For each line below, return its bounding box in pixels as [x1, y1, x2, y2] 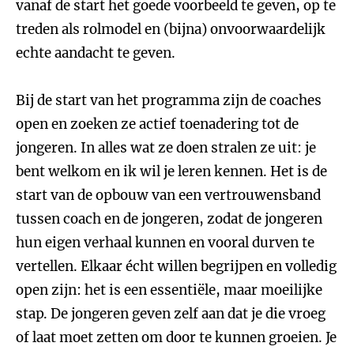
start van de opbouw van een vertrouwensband [16, 186, 321, 204]
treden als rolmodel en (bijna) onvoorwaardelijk [16, 21, 326, 38]
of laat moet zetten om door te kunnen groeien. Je [16, 329, 337, 346]
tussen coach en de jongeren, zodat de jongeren [16, 210, 322, 228]
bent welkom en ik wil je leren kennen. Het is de [16, 163, 327, 180]
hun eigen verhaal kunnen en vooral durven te [16, 234, 314, 251]
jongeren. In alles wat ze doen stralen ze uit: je [16, 139, 316, 156]
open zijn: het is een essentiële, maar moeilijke [16, 281, 322, 299]
